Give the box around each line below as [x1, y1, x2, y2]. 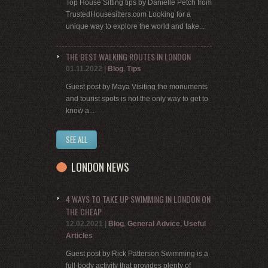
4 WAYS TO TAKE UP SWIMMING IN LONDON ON [66, 193, 211, 206]
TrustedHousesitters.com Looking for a [66, 10, 191, 19]
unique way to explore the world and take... [66, 22, 205, 31]
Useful [184, 220, 206, 229]
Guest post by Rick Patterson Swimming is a [66, 249, 208, 258]
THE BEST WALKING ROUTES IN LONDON [66, 50, 191, 63]
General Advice [127, 220, 180, 229]
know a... [66, 106, 95, 115]
